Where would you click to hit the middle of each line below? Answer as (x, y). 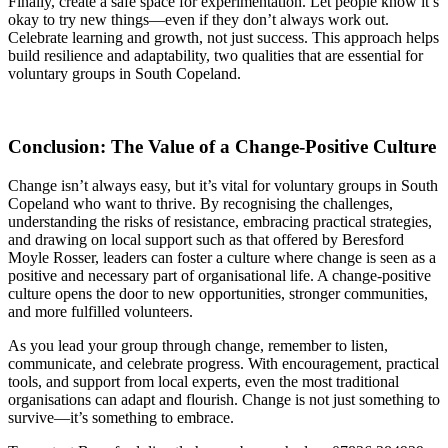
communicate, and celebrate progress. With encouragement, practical (223, 363)
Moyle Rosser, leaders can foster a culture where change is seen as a (222, 257)
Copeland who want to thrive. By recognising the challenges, (200, 203)
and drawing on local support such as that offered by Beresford (206, 239)
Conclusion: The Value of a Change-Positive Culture (222, 146)
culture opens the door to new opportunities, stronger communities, (218, 293)
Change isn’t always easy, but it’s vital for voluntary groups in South (223, 185)
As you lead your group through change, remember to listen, (198, 345)
